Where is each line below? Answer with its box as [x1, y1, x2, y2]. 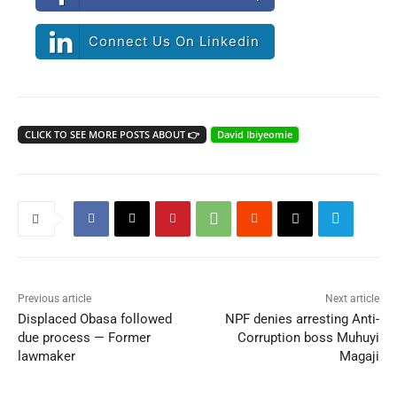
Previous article [18, 292, 91, 305]
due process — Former [18, 329, 151, 346]
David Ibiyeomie [217, 127, 292, 141]
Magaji [339, 347, 379, 364]
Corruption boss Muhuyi [237, 329, 379, 346]
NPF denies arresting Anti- [224, 310, 379, 327]
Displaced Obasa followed [18, 310, 172, 327]
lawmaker [18, 347, 75, 364]
